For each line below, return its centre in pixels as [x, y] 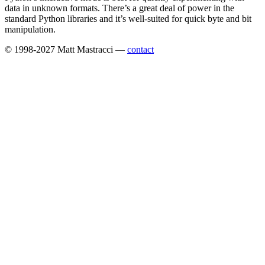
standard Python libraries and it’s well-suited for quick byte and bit [128, 19]
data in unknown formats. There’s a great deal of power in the [119, 8]
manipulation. [30, 30]
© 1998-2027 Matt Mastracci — [66, 50]
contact [140, 50]
